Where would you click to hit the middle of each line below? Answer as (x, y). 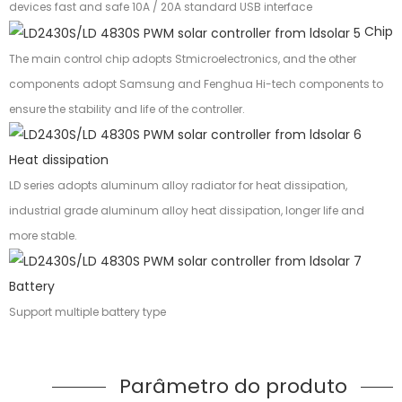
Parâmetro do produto (233, 386)
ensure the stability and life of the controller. (130, 109)
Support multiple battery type (92, 311)
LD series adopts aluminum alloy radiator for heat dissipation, (178, 185)
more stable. (46, 235)
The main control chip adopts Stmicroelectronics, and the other (183, 58)
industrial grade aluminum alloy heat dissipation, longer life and (187, 210)
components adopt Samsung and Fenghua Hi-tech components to (196, 83)
